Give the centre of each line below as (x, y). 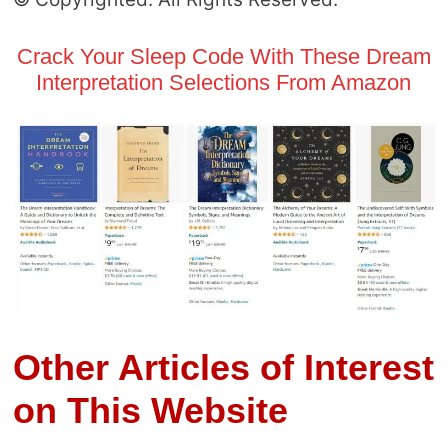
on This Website (150, 410)
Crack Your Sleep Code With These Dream (223, 57)
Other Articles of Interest (223, 367)
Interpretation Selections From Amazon (224, 83)
